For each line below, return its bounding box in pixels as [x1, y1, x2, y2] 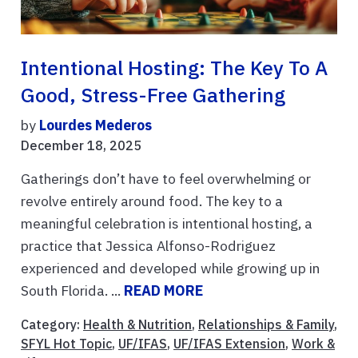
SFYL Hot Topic [21, 336, 112, 352]
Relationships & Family [198, 316, 334, 333]
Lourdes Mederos [39, 116, 152, 135]
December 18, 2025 [21, 137, 141, 154]
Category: [21, 316, 83, 333]
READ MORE [124, 281, 203, 300]
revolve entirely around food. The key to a [21, 192, 283, 211]
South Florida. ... [21, 281, 124, 300]
